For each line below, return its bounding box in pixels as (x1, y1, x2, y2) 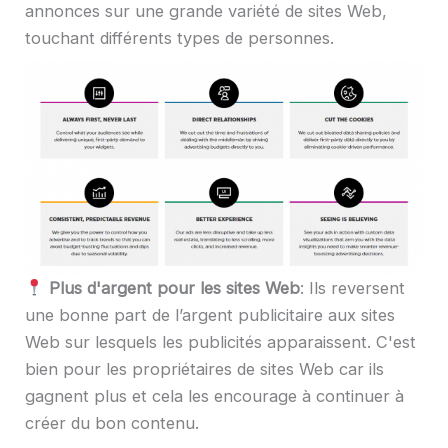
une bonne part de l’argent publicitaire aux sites (25, 305, 395, 326)
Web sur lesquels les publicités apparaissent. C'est (25, 332, 416, 353)
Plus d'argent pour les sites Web (48, 278, 300, 299)
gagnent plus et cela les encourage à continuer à (25, 386, 404, 407)
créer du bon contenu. (25, 413, 199, 434)
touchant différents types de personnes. (25, 27, 334, 48)
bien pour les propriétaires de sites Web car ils (25, 359, 384, 380)
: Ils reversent (299, 278, 405, 299)
